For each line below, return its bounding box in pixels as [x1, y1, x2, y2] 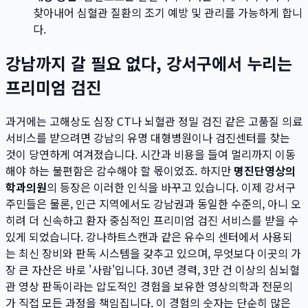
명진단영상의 [234, 162, 296, 179]
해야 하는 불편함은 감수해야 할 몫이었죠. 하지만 [5, 162, 234, 179]
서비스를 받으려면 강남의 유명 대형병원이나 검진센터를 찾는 [5, 129, 290, 146]
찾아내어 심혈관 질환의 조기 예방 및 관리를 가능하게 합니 [33, 4, 302, 21]
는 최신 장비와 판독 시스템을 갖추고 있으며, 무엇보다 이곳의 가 [5, 244, 301, 261]
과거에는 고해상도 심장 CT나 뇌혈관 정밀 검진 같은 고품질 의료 [5, 112, 302, 129]
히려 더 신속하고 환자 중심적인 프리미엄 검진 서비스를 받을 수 [5, 211, 298, 228]
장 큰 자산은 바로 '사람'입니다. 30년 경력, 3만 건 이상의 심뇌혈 [5, 261, 300, 278]
